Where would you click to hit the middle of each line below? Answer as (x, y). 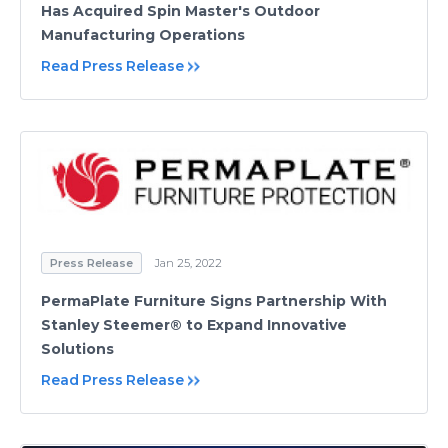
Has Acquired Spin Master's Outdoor (180, 11)
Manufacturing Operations (143, 35)
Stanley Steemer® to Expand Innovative (194, 325)
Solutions (77, 349)
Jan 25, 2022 (188, 263)
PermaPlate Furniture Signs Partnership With (214, 301)
